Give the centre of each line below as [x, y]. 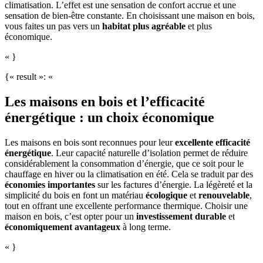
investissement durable [181, 217]
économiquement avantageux [63, 227]
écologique [166, 195]
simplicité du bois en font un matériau [75, 195]
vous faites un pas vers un [53, 26]
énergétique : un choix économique [109, 118]
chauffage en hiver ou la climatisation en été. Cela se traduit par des [129, 174]
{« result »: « [30, 77]
